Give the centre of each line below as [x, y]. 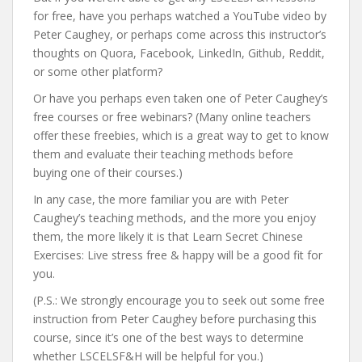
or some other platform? [98, 72]
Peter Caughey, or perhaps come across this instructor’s [180, 34]
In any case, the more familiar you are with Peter [161, 199]
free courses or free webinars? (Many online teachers [172, 117]
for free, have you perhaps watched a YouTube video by [180, 16]
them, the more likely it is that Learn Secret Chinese [168, 236]
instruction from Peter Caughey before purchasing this [175, 319]
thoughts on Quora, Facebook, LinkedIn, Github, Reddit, [179, 53]
